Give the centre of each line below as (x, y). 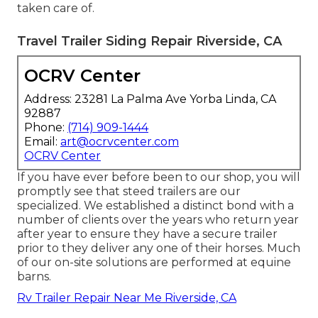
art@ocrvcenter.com (120, 141)
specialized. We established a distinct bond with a (155, 205)
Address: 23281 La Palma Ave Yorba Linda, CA (150, 99)
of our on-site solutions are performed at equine (154, 262)
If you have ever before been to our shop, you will (159, 177)
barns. (34, 276)
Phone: (46, 127)
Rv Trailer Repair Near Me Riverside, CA (127, 297)
